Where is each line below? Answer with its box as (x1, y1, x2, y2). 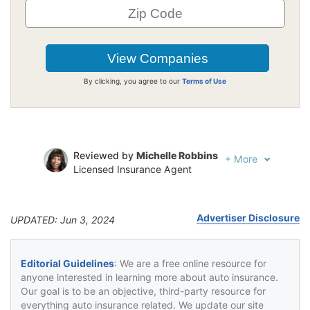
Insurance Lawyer (73, 195, 154, 208)
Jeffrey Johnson (125, 181, 203, 194)
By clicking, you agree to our (84, 76, 182, 85)
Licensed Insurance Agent (73, 163, 192, 175)
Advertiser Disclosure (197, 211, 300, 224)
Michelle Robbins (136, 149, 218, 161)
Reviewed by (73, 149, 136, 161)
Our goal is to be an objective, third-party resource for (21, 284, 266, 297)
